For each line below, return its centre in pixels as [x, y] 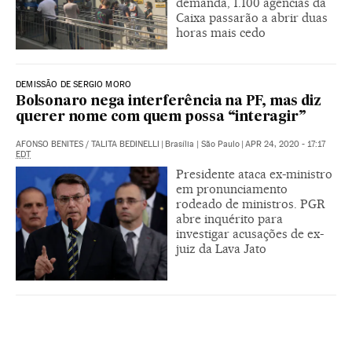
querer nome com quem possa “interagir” [161, 118]
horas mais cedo [221, 33]
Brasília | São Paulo [202, 145]
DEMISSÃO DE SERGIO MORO [74, 85]
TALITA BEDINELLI [125, 145]
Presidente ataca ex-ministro [254, 174]
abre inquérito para [229, 219]
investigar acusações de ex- [250, 234]
